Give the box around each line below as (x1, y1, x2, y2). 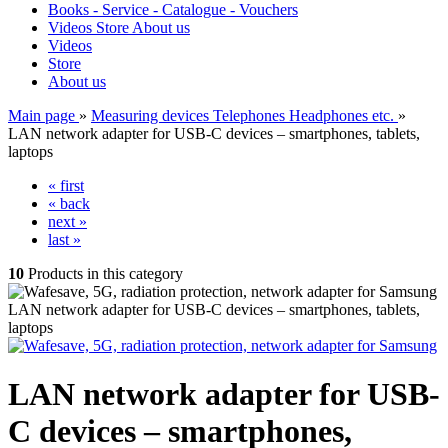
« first (48, 177, 84, 194)
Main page (8, 107, 75, 124)
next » (48, 213, 87, 230)
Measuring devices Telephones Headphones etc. (91, 107, 394, 124)
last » (48, 231, 81, 248)
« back (48, 195, 90, 212)
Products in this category (24, 265, 183, 282)
